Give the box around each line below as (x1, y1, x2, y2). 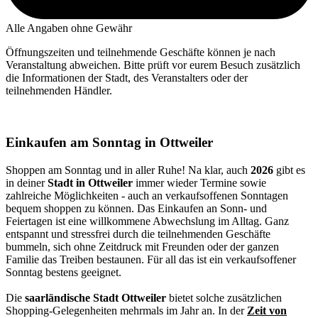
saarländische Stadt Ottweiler (25, 291, 166, 304)
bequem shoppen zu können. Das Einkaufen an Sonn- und (6, 202, 267, 214)
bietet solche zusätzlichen (166, 291, 282, 304)
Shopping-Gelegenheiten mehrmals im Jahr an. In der (6, 304, 247, 317)
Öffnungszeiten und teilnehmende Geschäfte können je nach (6, 46, 275, 59)
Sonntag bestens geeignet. (6, 265, 121, 278)
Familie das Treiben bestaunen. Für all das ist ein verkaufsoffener (6, 253, 296, 265)
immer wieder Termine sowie (133, 176, 266, 189)
